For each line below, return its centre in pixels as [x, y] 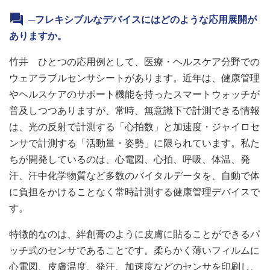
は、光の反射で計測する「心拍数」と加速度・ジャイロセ [134, 127]
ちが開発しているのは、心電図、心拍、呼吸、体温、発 [130, 159]
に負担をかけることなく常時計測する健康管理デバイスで [134, 192]
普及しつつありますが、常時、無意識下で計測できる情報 [134, 111]
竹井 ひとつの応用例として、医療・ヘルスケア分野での [134, 62]
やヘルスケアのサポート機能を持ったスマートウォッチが [134, 94]
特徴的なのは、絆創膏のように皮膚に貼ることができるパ [134, 234]
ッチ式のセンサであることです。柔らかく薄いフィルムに [134, 250]
